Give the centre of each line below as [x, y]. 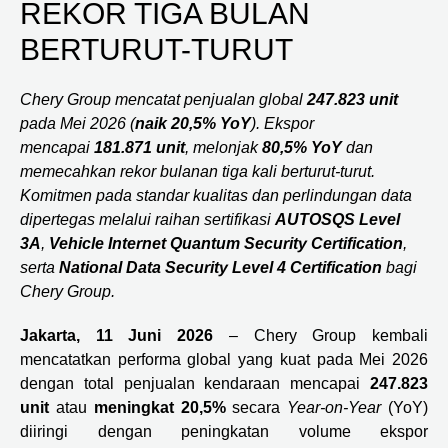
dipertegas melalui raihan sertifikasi [147, 219]
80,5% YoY [302, 147]
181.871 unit [139, 147]
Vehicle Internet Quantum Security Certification [226, 243]
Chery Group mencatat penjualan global [163, 99]
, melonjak [223, 147]
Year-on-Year [338, 407]
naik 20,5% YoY [193, 123]
